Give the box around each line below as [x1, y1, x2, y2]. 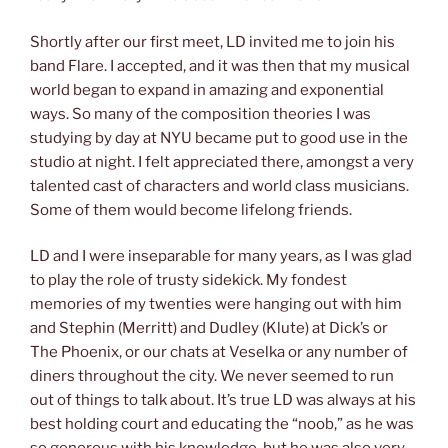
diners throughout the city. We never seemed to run [30, 367, 394, 386]
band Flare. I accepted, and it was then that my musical [30, 56, 410, 75]
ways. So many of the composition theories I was [30, 104, 371, 123]
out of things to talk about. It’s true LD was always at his [30, 391, 416, 410]
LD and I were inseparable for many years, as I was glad [30, 247, 412, 266]
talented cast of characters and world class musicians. [30, 176, 409, 195]
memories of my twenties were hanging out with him [30, 295, 402, 314]
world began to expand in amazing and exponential [30, 80, 384, 99]
